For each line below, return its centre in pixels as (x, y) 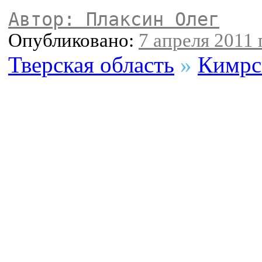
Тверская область (91, 65)
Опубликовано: (73, 41)
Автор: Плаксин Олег (114, 20)
